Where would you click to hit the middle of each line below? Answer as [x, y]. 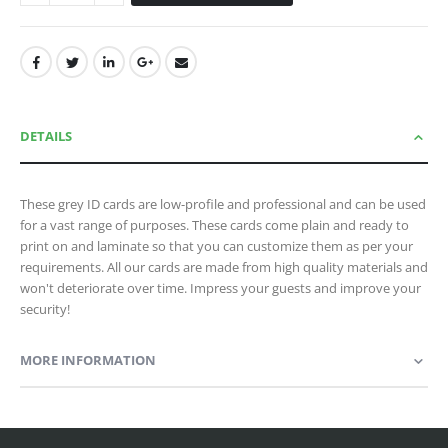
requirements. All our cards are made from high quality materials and [224, 266]
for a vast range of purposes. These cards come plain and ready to [214, 224]
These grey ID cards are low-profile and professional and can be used [223, 203]
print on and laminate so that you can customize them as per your [216, 245]
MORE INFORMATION [88, 359]
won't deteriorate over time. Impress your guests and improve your [220, 287]
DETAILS [46, 135]
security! [45, 308]
